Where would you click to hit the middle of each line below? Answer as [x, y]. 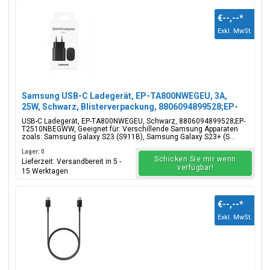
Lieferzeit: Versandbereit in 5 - [71, 162]
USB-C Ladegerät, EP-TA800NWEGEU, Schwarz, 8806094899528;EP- [133, 121]
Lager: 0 [33, 152]
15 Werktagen [45, 171]
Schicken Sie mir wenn [195, 159]
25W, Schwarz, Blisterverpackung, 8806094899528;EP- [130, 107]
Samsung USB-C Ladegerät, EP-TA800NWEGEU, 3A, [124, 96]
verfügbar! [195, 168]
